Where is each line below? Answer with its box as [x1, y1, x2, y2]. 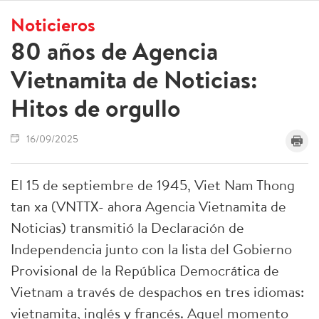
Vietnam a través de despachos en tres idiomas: [11, 282, 304, 301]
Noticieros [11, 11, 95, 37]
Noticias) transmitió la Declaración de [11, 218, 244, 237]
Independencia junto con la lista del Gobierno [11, 239, 292, 258]
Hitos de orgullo [11, 91, 181, 125]
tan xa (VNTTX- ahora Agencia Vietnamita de [11, 197, 286, 216]
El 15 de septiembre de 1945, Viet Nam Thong [11, 175, 295, 194]
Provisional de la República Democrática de [11, 261, 279, 280]
